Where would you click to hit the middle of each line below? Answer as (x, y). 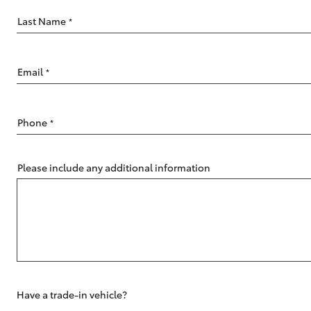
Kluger (133, 237)
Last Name (42, 21)
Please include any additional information (114, 167)
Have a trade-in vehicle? (72, 294)
